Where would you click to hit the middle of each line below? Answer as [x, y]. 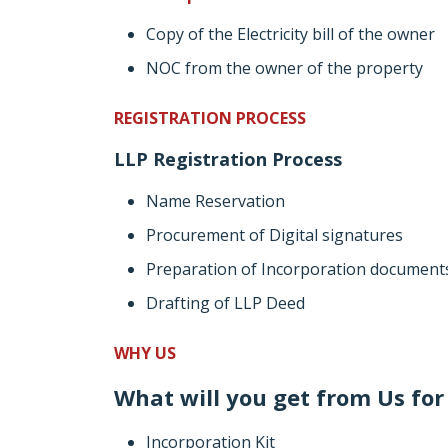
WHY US [145, 353]
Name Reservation [215, 201]
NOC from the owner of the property [284, 68]
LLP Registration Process [228, 159]
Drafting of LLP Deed [225, 303]
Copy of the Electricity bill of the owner [290, 34]
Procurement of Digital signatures [274, 235]
